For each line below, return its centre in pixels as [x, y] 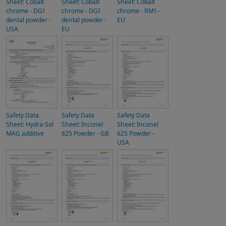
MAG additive [25, 133]
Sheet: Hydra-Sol [30, 124]
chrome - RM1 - [138, 11]
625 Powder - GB [85, 133]
